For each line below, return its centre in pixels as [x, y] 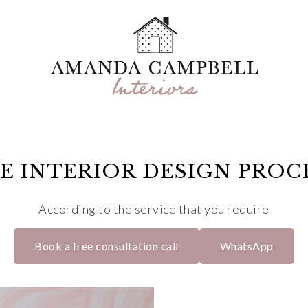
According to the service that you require [154, 209]
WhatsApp [246, 246]
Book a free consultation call [107, 246]
